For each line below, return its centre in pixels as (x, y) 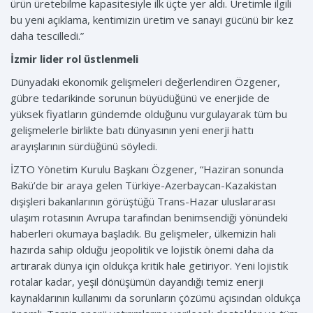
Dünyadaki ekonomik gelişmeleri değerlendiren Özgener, (145, 82)
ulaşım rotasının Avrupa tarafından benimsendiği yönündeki (149, 218)
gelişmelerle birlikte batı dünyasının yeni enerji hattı (132, 130)
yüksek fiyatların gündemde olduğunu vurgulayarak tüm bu (149, 114)
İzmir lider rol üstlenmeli (74, 59)
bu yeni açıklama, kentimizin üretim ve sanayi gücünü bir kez (152, 20)
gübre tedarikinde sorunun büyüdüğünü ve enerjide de (140, 98)
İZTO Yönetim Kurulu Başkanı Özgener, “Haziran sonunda (147, 169)
